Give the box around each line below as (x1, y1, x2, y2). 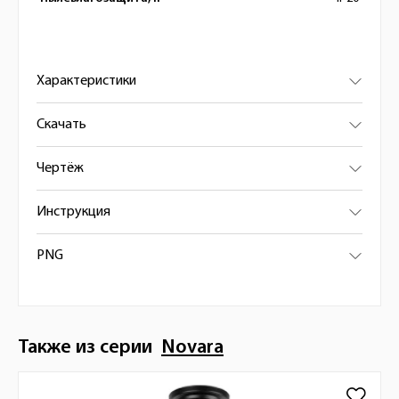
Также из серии (18, 338, 161, 358)
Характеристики (37, 74, 136, 88)
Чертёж (37, 161, 84, 175)
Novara (161, 338, 224, 358)
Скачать (37, 118, 86, 132)
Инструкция (37, 205, 110, 219)
